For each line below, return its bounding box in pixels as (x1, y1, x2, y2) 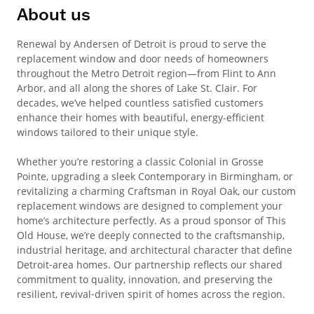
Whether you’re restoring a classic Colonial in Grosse (17, 155, 264, 169)
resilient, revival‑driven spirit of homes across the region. (17, 287, 285, 301)
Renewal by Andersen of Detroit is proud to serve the (17, 37, 266, 51)
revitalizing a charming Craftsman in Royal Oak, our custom (17, 184, 296, 198)
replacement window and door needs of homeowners (17, 52, 268, 66)
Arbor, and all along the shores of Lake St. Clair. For (17, 81, 257, 95)
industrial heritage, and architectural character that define (17, 243, 292, 257)
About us (17, 3, 90, 25)
